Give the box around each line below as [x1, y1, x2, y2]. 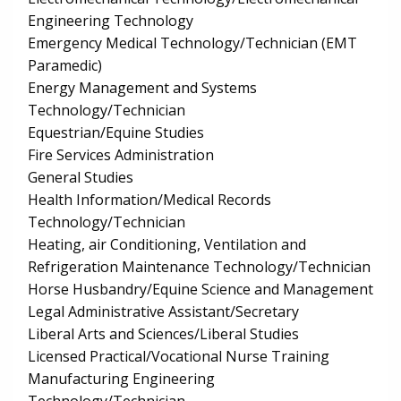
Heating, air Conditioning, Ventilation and [28, 235, 306, 255]
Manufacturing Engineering [28, 369, 215, 389]
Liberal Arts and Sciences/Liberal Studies [28, 324, 299, 345]
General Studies [28, 167, 133, 188]
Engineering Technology [28, 11, 193, 31]
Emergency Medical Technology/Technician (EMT [28, 33, 357, 54]
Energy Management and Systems [28, 78, 257, 98]
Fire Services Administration [28, 145, 214, 166]
